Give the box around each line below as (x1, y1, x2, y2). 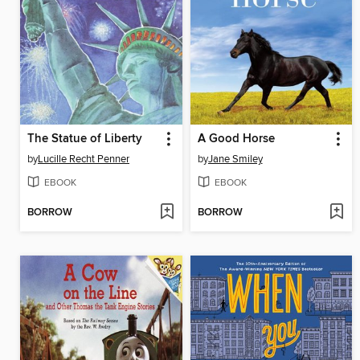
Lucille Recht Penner (38, 153, 129, 166)
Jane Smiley (207, 153, 263, 166)
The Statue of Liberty (27, 132, 142, 147)
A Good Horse (197, 132, 275, 147)
